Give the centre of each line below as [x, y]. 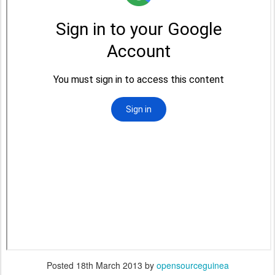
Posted [61, 265]
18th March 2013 [109, 265]
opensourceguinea [192, 265]
